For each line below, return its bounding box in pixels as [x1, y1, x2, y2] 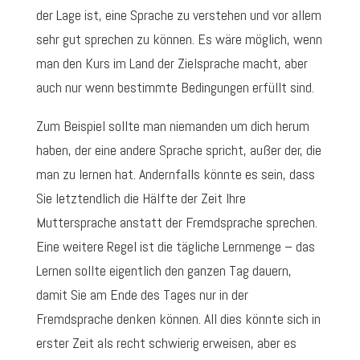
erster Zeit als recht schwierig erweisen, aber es [35, 333, 297, 353]
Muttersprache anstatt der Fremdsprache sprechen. [35, 213, 317, 232]
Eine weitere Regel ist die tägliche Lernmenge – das [35, 237, 315, 256]
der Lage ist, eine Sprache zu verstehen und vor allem [35, 6, 321, 25]
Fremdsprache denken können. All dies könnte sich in [35, 309, 321, 329]
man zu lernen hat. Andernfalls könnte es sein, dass [35, 165, 315, 184]
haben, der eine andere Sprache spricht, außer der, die [35, 141, 321, 160]
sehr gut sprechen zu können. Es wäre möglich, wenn [35, 30, 322, 49]
